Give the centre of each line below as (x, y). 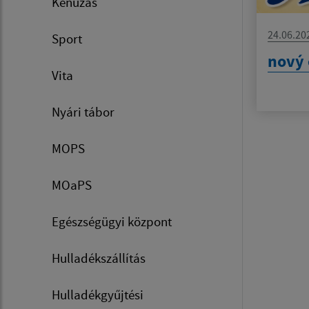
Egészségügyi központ (112, 221)
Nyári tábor (83, 112)
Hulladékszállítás (99, 258)
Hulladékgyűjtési (98, 295)
